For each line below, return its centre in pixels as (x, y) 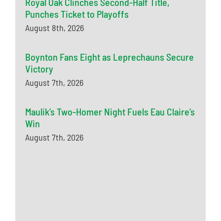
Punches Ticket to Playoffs (77, 14)
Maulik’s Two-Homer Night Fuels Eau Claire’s (110, 112)
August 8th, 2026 (55, 28)
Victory (39, 69)
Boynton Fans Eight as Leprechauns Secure (110, 57)
